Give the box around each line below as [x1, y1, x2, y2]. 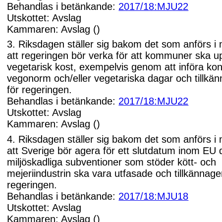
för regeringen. [7, 84, 72, 96]
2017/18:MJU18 [118, 190, 189, 202]
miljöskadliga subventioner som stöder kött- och [7, 156, 217, 167]
